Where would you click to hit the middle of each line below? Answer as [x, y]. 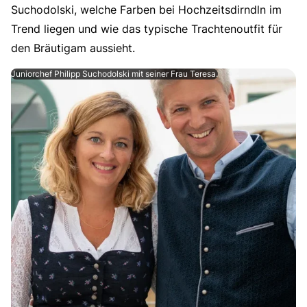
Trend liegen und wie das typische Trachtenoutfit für [147, 29]
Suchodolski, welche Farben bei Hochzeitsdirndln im [146, 10]
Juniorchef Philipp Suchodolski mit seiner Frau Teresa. [114, 74]
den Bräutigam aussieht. [73, 48]
